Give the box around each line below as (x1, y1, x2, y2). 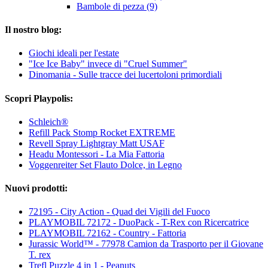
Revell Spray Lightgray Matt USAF (29, 138, 165, 148)
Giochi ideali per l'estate (29, 48, 119, 59)
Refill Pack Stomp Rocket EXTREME (29, 127, 175, 138)
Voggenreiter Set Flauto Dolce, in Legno (29, 159, 182, 170)
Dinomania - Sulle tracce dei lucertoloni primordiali (29, 69, 222, 80)
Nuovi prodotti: (5, 183, 68, 194)
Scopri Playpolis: (5, 93, 73, 103)
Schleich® (29, 116, 68, 127)
